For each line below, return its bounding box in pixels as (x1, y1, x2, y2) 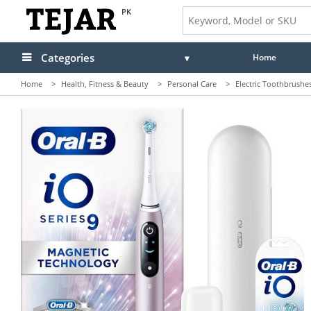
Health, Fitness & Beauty (61, 78, 149, 89)
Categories (41, 51, 94, 65)
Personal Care (167, 78, 217, 89)
